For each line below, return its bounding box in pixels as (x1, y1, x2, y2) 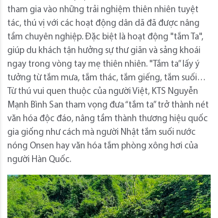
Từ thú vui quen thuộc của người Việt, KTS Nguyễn (7, 87, 198, 96)
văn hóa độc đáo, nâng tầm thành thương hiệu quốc (7, 114, 208, 124)
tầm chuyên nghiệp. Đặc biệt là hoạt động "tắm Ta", (7, 32, 203, 42)
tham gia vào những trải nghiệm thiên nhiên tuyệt (7, 5, 199, 15)
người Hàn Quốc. (7, 155, 71, 164)
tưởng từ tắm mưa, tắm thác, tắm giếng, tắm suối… (7, 73, 206, 83)
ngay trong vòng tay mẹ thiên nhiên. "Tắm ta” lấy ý (7, 59, 200, 69)
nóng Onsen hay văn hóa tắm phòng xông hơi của (7, 141, 198, 151)
